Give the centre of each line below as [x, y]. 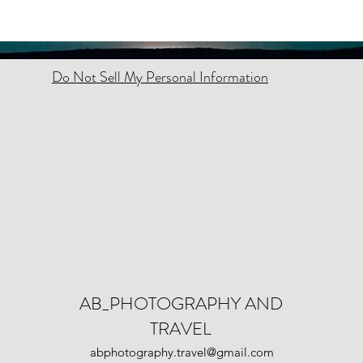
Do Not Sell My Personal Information [160, 77]
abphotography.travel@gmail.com [181, 352]
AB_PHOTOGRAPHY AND [181, 304]
